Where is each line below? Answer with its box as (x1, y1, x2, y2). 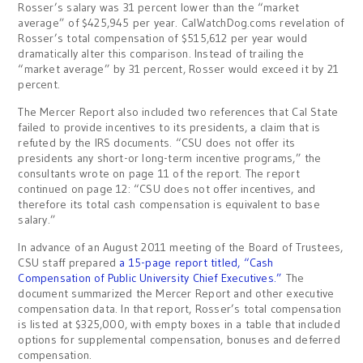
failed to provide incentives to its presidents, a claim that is (18, 120, 321, 135)
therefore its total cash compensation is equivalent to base (18, 197, 320, 211)
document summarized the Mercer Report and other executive (18, 286, 335, 301)
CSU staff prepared (18, 255, 120, 270)
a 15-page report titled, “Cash (119, 255, 274, 270)
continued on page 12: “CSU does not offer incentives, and (18, 181, 316, 196)
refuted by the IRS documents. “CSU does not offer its (18, 135, 296, 150)
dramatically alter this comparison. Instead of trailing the (18, 46, 304, 61)
